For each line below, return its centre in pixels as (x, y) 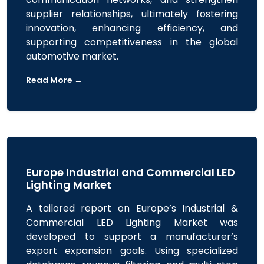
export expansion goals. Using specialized (132, 251)
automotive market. (72, 56)
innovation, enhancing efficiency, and (132, 28)
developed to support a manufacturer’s (132, 237)
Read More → (54, 80)
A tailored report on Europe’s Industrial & (132, 208)
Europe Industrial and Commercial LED (131, 172)
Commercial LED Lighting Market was (132, 222)
